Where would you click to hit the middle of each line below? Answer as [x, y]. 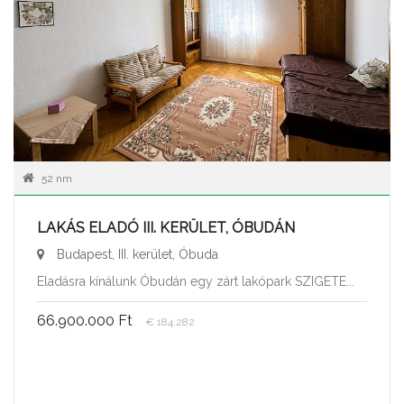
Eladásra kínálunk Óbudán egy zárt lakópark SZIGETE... [196, 281]
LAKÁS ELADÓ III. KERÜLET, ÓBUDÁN [166, 227]
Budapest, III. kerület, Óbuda [136, 254]
